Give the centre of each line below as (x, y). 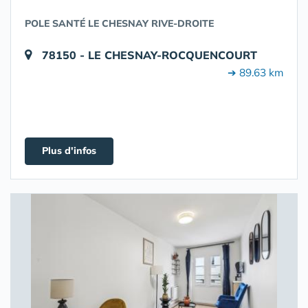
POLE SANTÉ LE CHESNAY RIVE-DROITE (119, 23)
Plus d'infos (69, 151)
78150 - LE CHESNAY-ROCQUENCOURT (150, 55)
